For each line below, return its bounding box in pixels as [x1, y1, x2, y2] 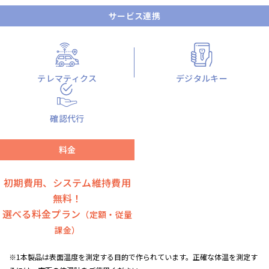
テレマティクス [37, 71, 97, 84]
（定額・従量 [80, 208, 133, 220]
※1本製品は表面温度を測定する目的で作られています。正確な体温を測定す [9, 251, 258, 262]
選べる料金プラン [2, 206, 81, 221]
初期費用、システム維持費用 [3, 175, 131, 190]
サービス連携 [109, 10, 160, 22]
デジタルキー [176, 71, 228, 84]
